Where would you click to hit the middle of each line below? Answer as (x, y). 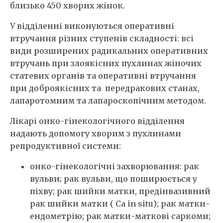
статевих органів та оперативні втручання (103, 76)
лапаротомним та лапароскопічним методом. (108, 101)
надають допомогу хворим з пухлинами (96, 134)
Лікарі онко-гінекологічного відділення (97, 121)
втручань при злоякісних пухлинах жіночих (106, 63)
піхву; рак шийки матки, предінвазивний (120, 191)
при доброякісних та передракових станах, (105, 88)
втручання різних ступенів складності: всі (102, 39)
